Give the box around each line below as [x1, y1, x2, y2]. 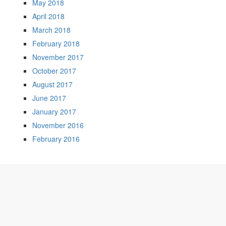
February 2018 [32, 38, 80, 48]
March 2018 [32, 25, 71, 35]
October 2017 [32, 66, 76, 76]
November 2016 [32, 120, 84, 130]
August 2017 [32, 79, 73, 89]
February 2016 [32, 134, 80, 144]
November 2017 [32, 52, 84, 62]
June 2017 [32, 93, 66, 103]
